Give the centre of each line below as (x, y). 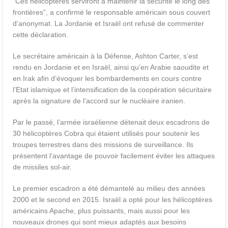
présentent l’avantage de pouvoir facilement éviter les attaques (114, 156)
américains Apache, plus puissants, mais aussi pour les (102, 211)
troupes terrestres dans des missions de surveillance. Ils (103, 145)
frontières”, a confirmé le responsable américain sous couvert (112, 12)
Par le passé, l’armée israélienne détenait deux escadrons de (111, 122)
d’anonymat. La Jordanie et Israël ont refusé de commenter (109, 23)
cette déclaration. (41, 35)
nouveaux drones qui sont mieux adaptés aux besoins (100, 222)
